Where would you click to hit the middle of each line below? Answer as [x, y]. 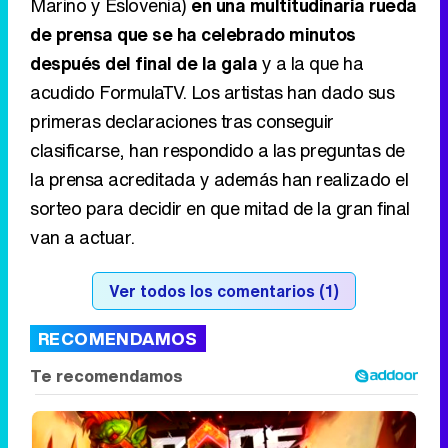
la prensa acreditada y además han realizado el [219, 178]
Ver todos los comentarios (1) [224, 290]
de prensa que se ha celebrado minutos [193, 33]
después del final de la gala [143, 62]
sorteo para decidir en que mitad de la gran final [220, 207]
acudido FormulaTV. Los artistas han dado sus [212, 91]
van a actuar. [82, 236]
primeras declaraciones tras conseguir [182, 120]
